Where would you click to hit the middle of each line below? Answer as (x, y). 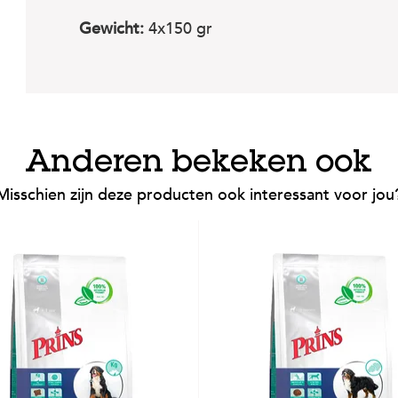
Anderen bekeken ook (199, 165)
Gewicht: (111, 29)
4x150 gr (178, 29)
